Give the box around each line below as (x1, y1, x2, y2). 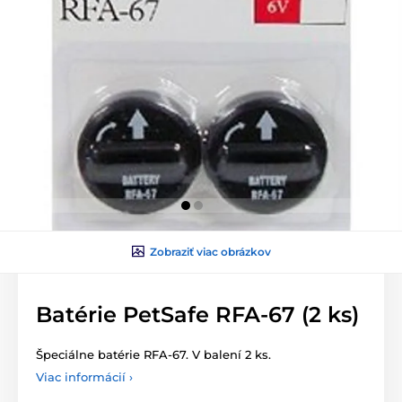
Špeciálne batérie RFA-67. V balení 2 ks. (36, 346, 271, 362)
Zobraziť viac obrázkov (149, 244, 271, 258)
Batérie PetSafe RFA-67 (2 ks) (36, 301, 359, 328)
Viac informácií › (36, 369, 133, 384)
